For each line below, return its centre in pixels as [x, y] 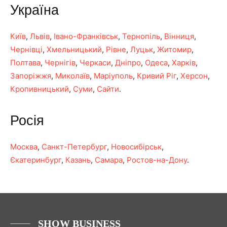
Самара [109, 160]
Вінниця [179, 36]
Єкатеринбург [36, 160]
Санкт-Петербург [74, 147]
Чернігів [60, 63]
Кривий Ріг [157, 76]
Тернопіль [141, 36]
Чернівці [26, 49]
